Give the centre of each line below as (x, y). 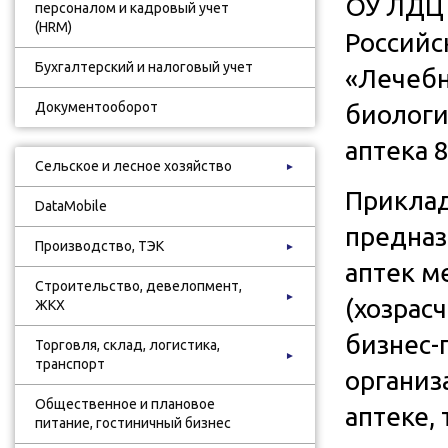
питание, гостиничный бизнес (133, 423)
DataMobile (71, 206)
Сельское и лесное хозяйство (133, 166)
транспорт (70, 364)
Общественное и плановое (125, 404)
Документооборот (96, 107)
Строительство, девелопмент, (138, 286)
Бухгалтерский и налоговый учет (144, 67)
